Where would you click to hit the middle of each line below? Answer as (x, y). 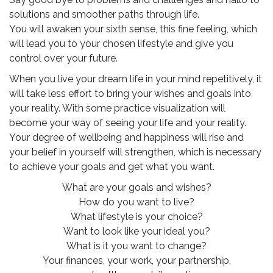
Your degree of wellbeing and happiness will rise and (126, 138)
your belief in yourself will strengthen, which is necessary (135, 152)
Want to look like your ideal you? (136, 232)
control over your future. (63, 58)
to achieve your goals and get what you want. (112, 167)
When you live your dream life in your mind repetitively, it (136, 79)
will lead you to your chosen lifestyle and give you (121, 44)
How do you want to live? (136, 202)
